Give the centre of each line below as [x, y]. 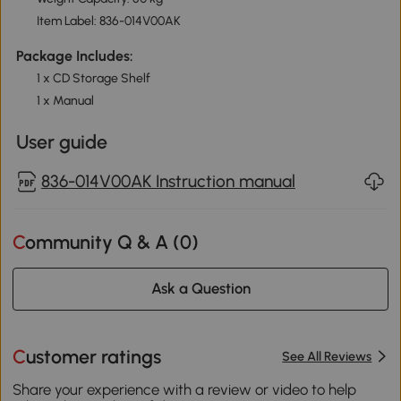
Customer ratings [94, 356]
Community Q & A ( [103, 243]
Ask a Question [200, 289]
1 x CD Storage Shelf [93, 79]
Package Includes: [74, 56]
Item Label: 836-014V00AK [108, 21]
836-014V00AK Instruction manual [168, 181]
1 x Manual [65, 101]
